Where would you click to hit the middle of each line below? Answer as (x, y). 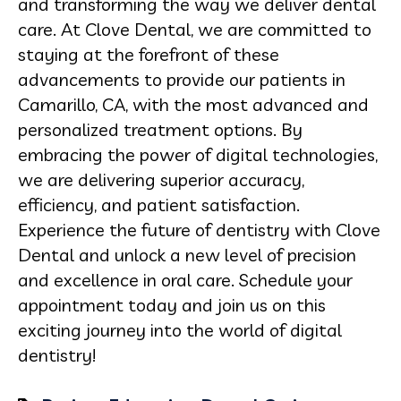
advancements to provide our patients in (182, 79)
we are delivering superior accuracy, (161, 179)
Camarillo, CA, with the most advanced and (193, 104)
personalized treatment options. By (160, 129)
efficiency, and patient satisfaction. (159, 205)
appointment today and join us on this (172, 305)
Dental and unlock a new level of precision (187, 255)
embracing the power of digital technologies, (198, 154)
